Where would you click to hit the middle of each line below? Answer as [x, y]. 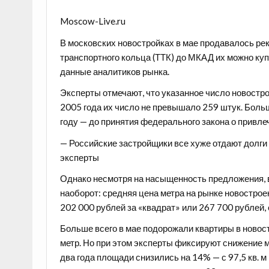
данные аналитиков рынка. [115, 71]
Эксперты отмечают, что [111, 93]
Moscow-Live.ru [93, 21]
